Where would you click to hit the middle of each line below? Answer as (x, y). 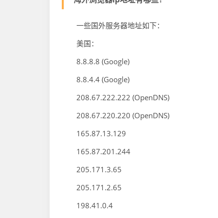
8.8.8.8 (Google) (96, 61)
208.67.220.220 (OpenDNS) (116, 115)
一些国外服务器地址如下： (113, 25)
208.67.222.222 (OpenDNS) (116, 97)
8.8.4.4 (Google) (96, 79)
